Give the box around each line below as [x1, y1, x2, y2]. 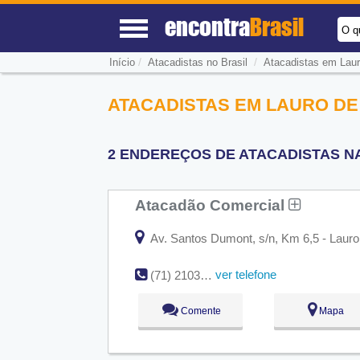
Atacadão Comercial [135, 195, 289, 214]
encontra [165, 12, 251, 41]
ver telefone [215, 268, 277, 282]
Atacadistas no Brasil [147, 56, 247, 69]
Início [108, 56, 135, 69]
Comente [178, 305, 221, 317]
